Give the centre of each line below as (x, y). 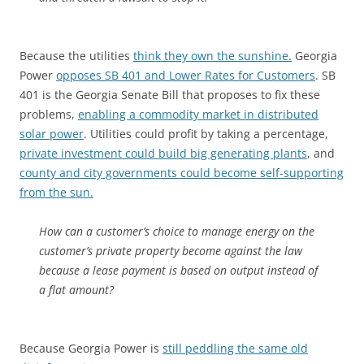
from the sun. (56, 192)
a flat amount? (76, 290)
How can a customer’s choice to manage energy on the (177, 231)
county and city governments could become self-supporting (182, 173)
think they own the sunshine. (212, 56)
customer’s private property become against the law (171, 251)
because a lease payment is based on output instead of (178, 270)
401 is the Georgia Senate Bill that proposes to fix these (170, 95)
